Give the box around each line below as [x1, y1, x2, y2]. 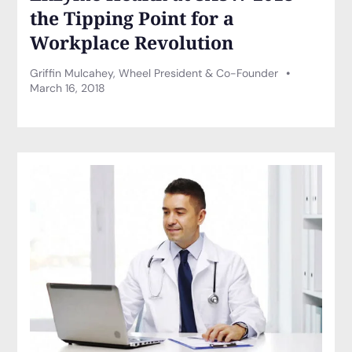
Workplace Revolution [30, 30, 234, 56]
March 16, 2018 [30, 81, 106, 96]
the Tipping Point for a [30, 5, 235, 31]
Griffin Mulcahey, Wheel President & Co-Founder [30, 66, 282, 81]
